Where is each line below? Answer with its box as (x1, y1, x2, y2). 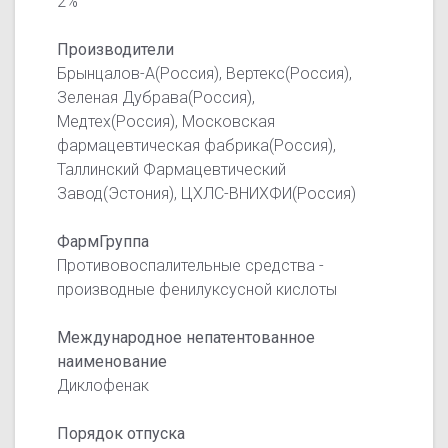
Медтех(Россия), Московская (57, 111, 276, 131)
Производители (57, 39, 175, 59)
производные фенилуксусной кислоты (57, 279, 338, 299)
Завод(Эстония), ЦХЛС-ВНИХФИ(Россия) (57, 183, 357, 203)
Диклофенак (57, 375, 150, 395)
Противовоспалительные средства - (57, 255, 325, 275)
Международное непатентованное (57, 327, 316, 347)
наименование (57, 351, 168, 371)
